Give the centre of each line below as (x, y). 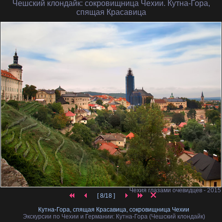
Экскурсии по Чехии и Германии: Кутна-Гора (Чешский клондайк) (114, 217)
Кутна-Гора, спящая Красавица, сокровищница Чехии (114, 210)
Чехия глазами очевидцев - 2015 (175, 191)
